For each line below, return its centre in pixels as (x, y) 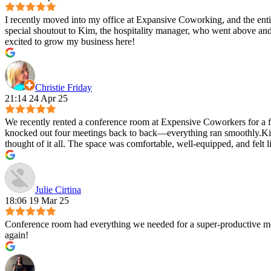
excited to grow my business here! (70, 42)
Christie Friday (64, 88)
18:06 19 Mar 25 (37, 201)
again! (17, 235)
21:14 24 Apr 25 (36, 99)
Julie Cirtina (58, 190)
